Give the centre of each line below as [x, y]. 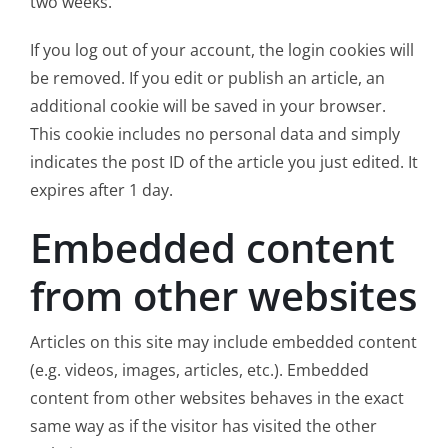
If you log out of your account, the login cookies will [221, 50]
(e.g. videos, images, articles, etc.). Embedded [199, 369]
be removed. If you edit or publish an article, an [207, 78]
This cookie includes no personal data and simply [214, 134]
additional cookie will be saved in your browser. [207, 106]
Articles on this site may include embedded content [223, 341]
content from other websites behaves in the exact [216, 397]
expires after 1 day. [101, 190]
